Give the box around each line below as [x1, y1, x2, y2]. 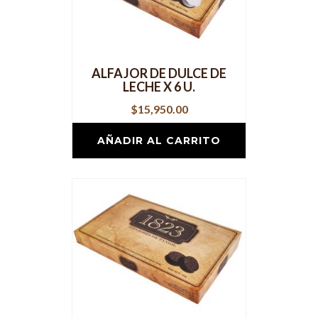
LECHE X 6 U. [123, 79, 195, 95]
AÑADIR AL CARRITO [97, 134, 221, 148]
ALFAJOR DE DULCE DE [92, 65, 226, 82]
